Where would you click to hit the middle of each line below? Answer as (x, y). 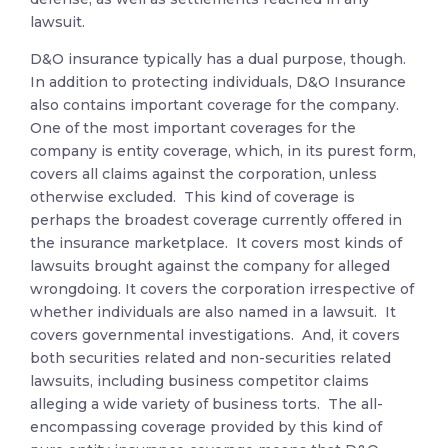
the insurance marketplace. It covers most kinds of (216, 243)
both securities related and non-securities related (210, 358)
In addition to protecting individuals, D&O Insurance (218, 82)
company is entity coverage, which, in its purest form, (223, 151)
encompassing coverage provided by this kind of (206, 427)
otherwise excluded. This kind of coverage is (192, 197)
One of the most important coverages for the (193, 128)
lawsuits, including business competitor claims (199, 381)
